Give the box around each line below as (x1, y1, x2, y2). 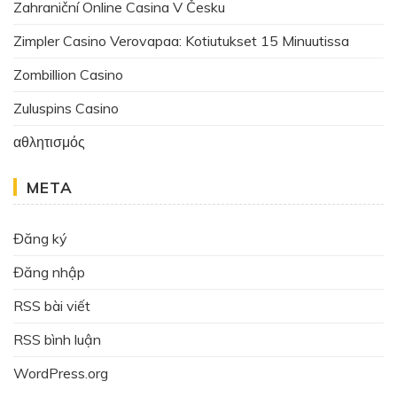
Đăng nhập (13, 262, 85, 281)
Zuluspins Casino (13, 98, 119, 117)
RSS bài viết (13, 296, 90, 315)
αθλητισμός (13, 132, 85, 151)
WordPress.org (13, 363, 108, 382)
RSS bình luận (13, 330, 101, 348)
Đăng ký (13, 229, 67, 247)
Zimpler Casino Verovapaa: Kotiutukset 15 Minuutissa (13, 31, 349, 50)
